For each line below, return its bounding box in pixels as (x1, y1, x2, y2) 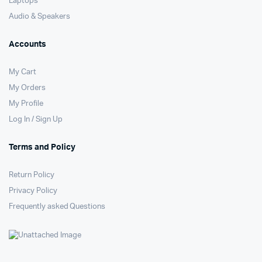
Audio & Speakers (9, 13, 70, 20)
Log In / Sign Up (9, 116, 63, 123)
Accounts (9, 40, 46, 49)
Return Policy (9, 171, 54, 179)
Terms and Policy (9, 143, 75, 151)
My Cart (9, 68, 36, 76)
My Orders (9, 84, 46, 92)
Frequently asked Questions (9, 203, 106, 211)
